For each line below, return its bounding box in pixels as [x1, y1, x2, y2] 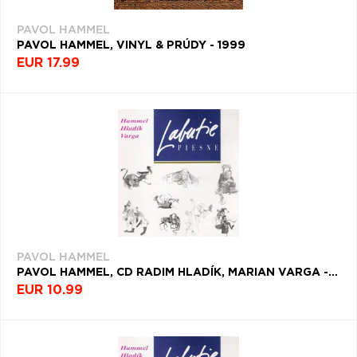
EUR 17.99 [17, 57, 80, 69]
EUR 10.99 [17, 284, 83, 296]
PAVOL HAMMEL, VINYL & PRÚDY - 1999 [17, 40, 245, 51]
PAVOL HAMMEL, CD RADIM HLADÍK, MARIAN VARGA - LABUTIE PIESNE [328, 267, 338, 278]
